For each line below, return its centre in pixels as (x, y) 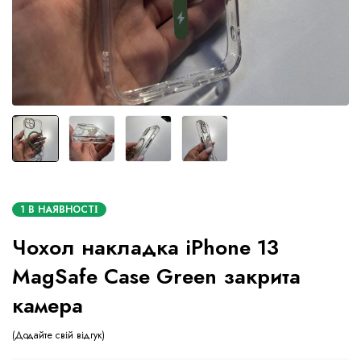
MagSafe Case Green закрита (156, 276)
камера (48, 305)
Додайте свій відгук (58, 335)
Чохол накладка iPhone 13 (145, 247)
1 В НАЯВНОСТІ (59, 210)
